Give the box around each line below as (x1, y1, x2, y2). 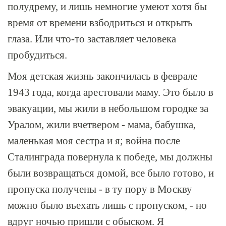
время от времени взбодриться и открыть (8, 17, 193, 29)
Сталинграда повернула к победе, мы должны (8, 151, 212, 163)
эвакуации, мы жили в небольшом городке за (8, 102, 208, 115)
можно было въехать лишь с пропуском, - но (8, 199, 207, 211)
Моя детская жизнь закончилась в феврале (8, 70, 197, 82)
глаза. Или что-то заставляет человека (8, 33, 176, 45)
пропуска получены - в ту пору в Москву (8, 183, 192, 195)
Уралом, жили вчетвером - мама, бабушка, (8, 119, 196, 131)
